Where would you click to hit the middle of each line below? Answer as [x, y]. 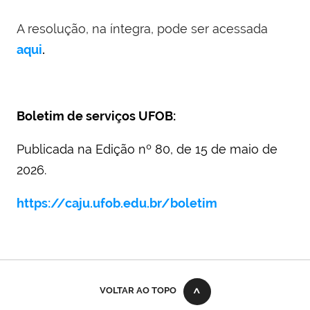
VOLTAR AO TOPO [138, 290]
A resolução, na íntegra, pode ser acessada [142, 28]
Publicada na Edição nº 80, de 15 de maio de [147, 149]
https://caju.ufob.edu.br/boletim [117, 203]
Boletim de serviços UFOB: [98, 116]
